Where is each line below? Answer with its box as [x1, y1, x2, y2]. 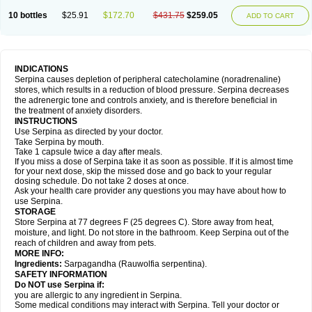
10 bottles [8, 10, 47, 20]
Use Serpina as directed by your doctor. [15, 127, 163, 136]
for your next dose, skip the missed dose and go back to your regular [15, 166, 272, 176]
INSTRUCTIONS [15, 116, 79, 126]
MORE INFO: [15, 249, 64, 258]
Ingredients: [15, 259, 62, 269]
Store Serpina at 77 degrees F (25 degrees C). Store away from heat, [15, 217, 274, 227]
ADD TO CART [247, 12, 294, 19]
